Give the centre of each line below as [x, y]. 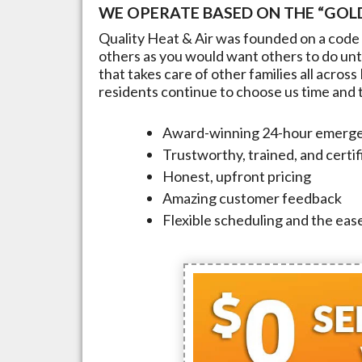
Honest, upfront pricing [237, 176]
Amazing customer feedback [252, 198]
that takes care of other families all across [229, 74]
